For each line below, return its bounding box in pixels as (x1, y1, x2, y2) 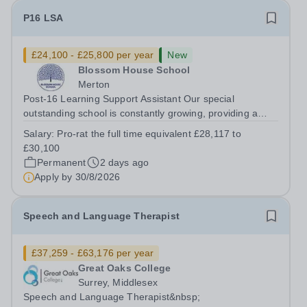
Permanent (37, 157, 86, 168)
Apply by (34, 171, 75, 182)
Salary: (23, 128, 58, 139)
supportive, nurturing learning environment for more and (23, 122, 273, 133)
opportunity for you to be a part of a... (23, 151, 190, 162)
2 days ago (99, 157, 149, 168)
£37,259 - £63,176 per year (32, 247, 154, 258)
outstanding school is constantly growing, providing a (23, 108, 258, 119)
